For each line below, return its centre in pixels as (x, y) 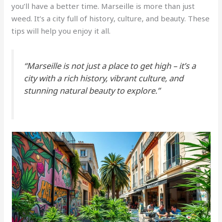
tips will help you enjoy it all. (61, 31)
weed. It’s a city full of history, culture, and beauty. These (111, 19)
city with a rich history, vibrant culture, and (104, 78)
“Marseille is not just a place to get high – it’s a (110, 65)
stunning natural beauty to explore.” (92, 90)
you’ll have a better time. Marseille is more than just (103, 6)
